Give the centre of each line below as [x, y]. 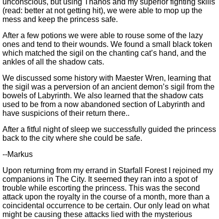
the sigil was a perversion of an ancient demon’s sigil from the [109, 87]
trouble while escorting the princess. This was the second [101, 188]
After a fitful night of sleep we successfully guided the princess [109, 130]
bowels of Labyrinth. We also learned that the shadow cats [103, 96]
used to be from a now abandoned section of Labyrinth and [104, 105]
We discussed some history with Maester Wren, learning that [107, 78]
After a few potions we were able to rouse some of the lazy [103, 36]
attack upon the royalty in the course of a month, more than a [106, 197]
